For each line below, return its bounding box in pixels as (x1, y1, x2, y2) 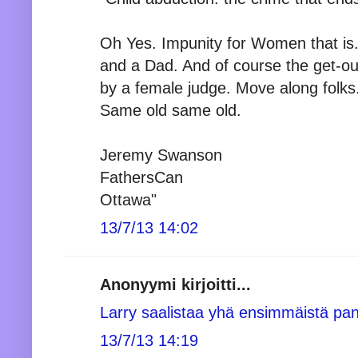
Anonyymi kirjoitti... (100, 275, 251, 293)
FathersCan (100, 168, 183, 186)
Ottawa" (100, 190, 157, 209)
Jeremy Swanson (100, 145, 222, 164)
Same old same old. (100, 101, 241, 119)
